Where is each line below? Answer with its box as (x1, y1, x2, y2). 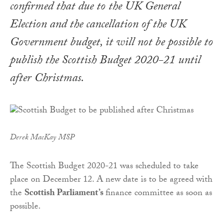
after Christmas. (10, 69, 84, 90)
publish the (10, 51, 62, 72)
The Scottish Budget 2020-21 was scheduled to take (10, 159, 199, 175)
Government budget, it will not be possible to (10, 33, 213, 54)
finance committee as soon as (106, 186, 212, 202)
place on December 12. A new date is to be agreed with (10, 172, 213, 188)
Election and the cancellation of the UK (10, 15, 186, 36)
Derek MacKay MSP (10, 131, 74, 145)
